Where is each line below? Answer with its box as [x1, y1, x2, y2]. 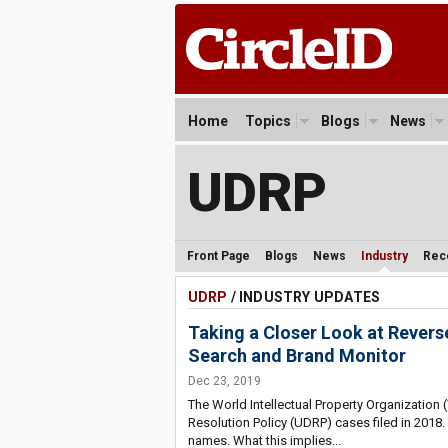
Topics [244, 113, 291, 129]
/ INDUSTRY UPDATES [227, 289, 381, 305]
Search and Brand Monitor [187, 345, 406, 366]
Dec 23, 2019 [187, 374, 261, 388]
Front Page [186, 249, 250, 263]
